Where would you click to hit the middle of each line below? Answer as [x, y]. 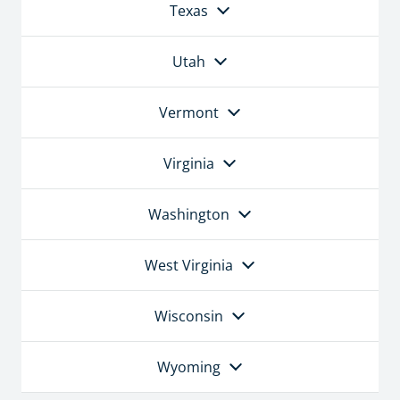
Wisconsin [188, 317]
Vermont [188, 113]
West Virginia [188, 266]
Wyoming [188, 367]
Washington [188, 215]
